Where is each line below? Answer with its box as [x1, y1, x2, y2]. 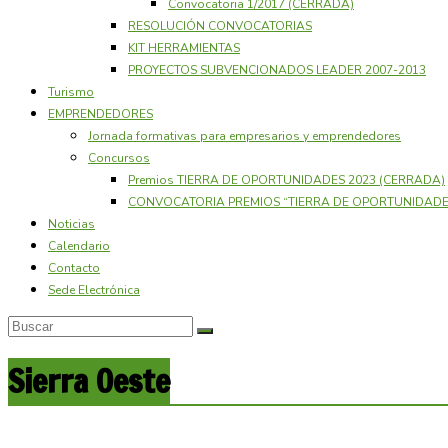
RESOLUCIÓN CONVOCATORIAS [128, 17, 312, 34]
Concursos [88, 149, 150, 166]
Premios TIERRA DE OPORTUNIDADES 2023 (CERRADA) [128, 171, 445, 188]
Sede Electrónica [48, 281, 140, 298]
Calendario [48, 237, 110, 254]
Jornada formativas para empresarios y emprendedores [88, 127, 401, 144]
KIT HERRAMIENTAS [128, 39, 240, 56]
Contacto [48, 259, 100, 276]
